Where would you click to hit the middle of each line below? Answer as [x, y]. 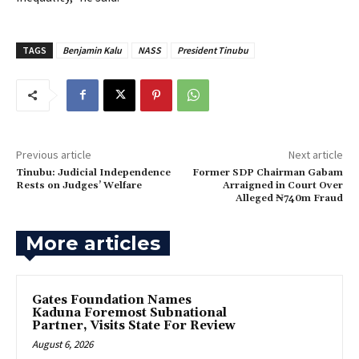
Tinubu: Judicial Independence [93, 172]
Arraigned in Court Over [282, 185]
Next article [315, 154]
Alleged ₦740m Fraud [289, 198]
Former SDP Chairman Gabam [267, 172]
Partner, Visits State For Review [134, 325]
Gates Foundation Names [112, 300]
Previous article [54, 154]
